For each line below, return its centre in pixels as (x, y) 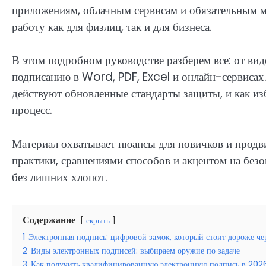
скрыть (98, 220)
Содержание (49, 220)
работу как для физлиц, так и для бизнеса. (112, 27)
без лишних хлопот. (60, 177)
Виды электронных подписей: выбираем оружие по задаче (135, 250)
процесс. (32, 110)
